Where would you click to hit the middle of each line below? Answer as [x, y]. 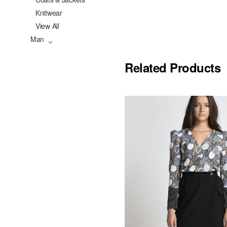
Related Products [173, 67]
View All [47, 26]
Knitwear [49, 13]
